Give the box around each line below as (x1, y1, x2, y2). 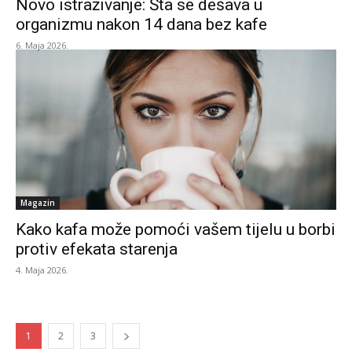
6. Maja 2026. (16, 39, 68, 51)
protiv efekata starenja (16, 240, 178, 258)
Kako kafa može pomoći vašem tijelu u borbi (16, 220, 335, 239)
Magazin (20, 197, 55, 208)
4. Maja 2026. (16, 264, 68, 276)
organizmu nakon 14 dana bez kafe (16, 15, 267, 34)
